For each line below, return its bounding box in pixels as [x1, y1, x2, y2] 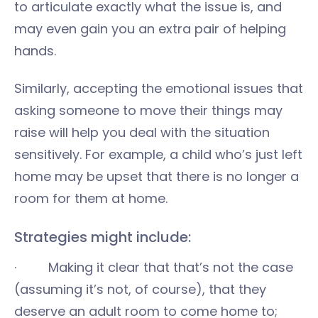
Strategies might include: [14, 226, 191, 247]
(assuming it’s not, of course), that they [14, 280, 266, 298]
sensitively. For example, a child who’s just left [14, 145, 302, 163]
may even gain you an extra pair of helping [14, 19, 286, 38]
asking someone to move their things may [14, 101, 283, 119]
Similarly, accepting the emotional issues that [14, 79, 303, 97]
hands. [14, 41, 56, 60]
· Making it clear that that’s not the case [14, 258, 293, 276]
